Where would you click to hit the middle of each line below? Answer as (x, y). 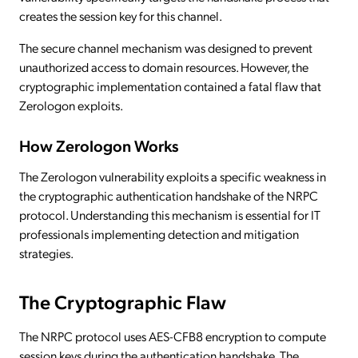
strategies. (46, 253)
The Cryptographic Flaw (123, 301)
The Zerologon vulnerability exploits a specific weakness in (173, 176)
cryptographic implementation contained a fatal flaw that (170, 86)
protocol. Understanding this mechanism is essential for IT (170, 214)
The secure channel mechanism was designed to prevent (166, 47)
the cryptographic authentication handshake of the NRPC (169, 195)
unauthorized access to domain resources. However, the (164, 66)
